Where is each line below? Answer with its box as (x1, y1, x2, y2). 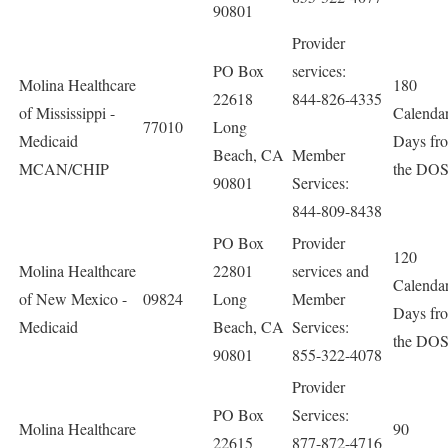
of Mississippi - (19, 102, 115, 123)
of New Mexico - (19, 288, 127, 309)
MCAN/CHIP (19, 158, 109, 179)
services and (292, 260, 369, 281)
